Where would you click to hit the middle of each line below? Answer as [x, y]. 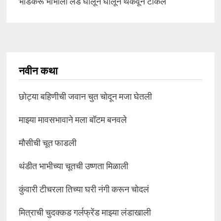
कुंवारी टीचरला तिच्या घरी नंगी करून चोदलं [84, 189]
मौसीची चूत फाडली [47, 143]
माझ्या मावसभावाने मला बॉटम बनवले [73, 120]
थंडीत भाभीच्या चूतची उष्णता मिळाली [73, 166]
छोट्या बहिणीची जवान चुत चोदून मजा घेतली [85, 97]
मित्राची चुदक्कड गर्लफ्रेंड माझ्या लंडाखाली [85, 213]
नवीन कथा [38, 71]
